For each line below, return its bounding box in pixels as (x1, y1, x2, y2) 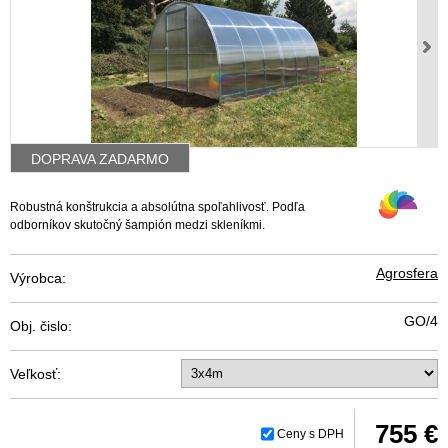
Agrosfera (375, 265, 438, 282)
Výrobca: (10, 270, 66, 287)
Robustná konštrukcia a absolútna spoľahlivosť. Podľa (10, 200, 305, 215)
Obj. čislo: (10, 318, 72, 335)
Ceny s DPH (277, 427, 344, 442)
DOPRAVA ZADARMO (31, 151, 169, 168)
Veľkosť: (10, 366, 61, 383)
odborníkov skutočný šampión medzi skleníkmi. (10, 218, 265, 233)
